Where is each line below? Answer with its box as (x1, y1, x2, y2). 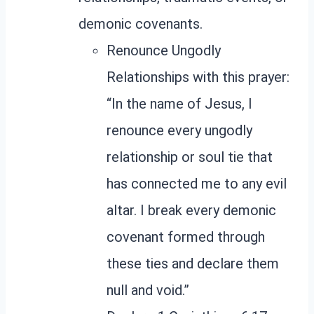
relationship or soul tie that (107, 148, 273, 165)
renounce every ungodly (107, 121, 252, 139)
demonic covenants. (78, 15, 203, 32)
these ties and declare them (107, 254, 279, 272)
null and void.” (107, 281, 189, 299)
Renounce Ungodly (107, 41, 221, 59)
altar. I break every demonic (107, 201, 276, 219)
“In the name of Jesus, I (107, 95, 252, 112)
